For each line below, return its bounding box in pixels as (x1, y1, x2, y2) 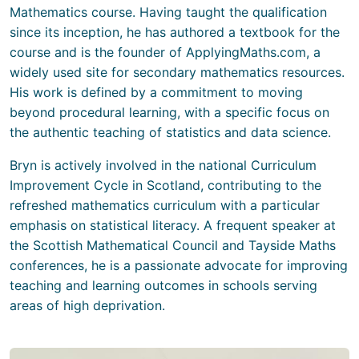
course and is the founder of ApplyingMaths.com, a (10, 44, 321, 61)
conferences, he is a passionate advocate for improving (10, 257, 348, 274)
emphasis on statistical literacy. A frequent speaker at (10, 217, 336, 234)
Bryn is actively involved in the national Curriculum (10, 157, 317, 174)
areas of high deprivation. (10, 297, 165, 314)
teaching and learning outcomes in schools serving (10, 277, 317, 294)
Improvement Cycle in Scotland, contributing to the (10, 177, 321, 194)
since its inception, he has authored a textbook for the (10, 24, 340, 41)
